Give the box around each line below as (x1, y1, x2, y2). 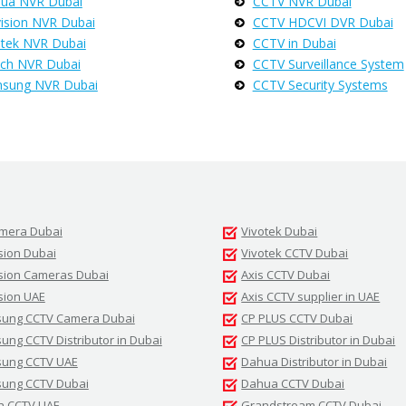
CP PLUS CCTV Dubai (241, 310, 353, 326)
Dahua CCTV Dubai (241, 375, 345, 391)
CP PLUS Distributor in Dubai (241, 332, 396, 348)
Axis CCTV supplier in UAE (241, 288, 381, 304)
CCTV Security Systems (252, 76, 388, 93)
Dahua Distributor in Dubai (241, 353, 388, 370)
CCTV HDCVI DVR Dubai (252, 14, 393, 31)
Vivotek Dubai (241, 223, 318, 239)
